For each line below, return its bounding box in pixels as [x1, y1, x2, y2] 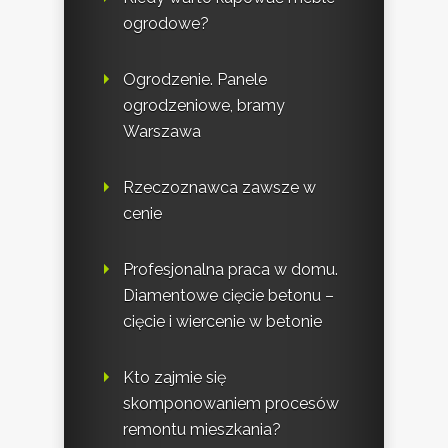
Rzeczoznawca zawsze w [123, 178, 316, 198]
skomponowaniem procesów [123, 394, 339, 414]
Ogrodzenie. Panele [123, 70, 267, 90]
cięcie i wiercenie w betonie [123, 312, 322, 332]
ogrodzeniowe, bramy [123, 96, 285, 116]
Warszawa [123, 122, 201, 142]
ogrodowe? [123, 14, 209, 34]
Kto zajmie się [123, 368, 226, 388]
